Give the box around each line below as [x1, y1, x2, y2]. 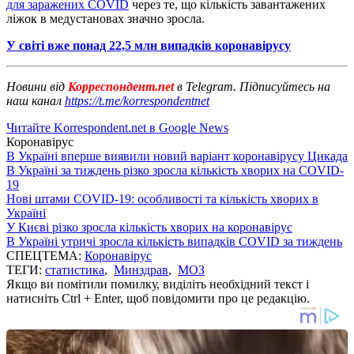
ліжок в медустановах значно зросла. [6, 11, 205, 25]
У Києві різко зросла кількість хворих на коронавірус [6, 220, 292, 234]
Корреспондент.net [65, 79, 177, 93]
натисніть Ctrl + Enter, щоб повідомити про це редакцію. [6, 291, 310, 305]
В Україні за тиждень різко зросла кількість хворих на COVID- [6, 163, 344, 177]
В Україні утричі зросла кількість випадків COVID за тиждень [6, 234, 342, 248]
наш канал [6, 93, 65, 107]
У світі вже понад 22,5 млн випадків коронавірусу [6, 38, 291, 52]
